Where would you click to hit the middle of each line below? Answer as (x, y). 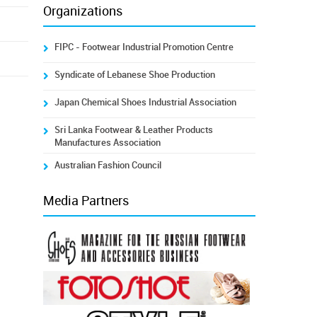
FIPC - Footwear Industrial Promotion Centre (144, 47)
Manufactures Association (107, 143)
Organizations (82, 11)
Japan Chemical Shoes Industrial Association (145, 102)
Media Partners (86, 201)
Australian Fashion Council (108, 165)
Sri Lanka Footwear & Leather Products (133, 130)
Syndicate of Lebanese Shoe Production (134, 75)
